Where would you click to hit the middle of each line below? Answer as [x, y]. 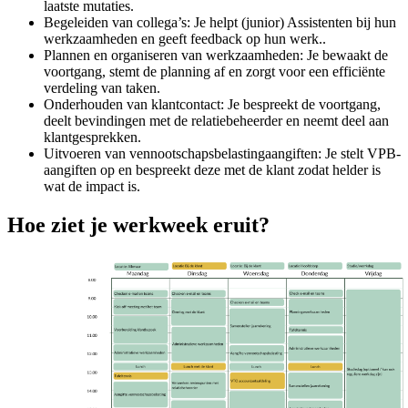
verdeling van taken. [102, 88]
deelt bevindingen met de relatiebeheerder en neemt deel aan [216, 121]
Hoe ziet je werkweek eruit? [138, 225]
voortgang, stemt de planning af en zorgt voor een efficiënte [214, 72]
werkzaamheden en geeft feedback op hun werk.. [185, 39]
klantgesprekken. [92, 138]
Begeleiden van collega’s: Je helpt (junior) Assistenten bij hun [220, 23]
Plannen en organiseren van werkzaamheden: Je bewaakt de [216, 56]
